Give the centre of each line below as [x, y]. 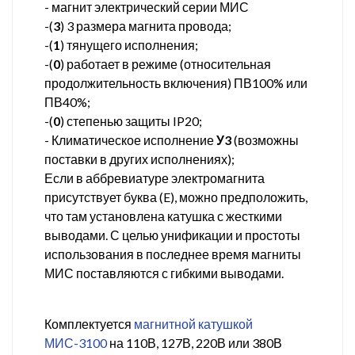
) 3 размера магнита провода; [146, 25]
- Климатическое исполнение [130, 139]
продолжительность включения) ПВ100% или [176, 82]
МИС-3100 [76, 342]
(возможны [265, 139]
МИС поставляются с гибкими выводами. [164, 273]
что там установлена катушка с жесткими [163, 216]
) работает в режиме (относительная [166, 63]
